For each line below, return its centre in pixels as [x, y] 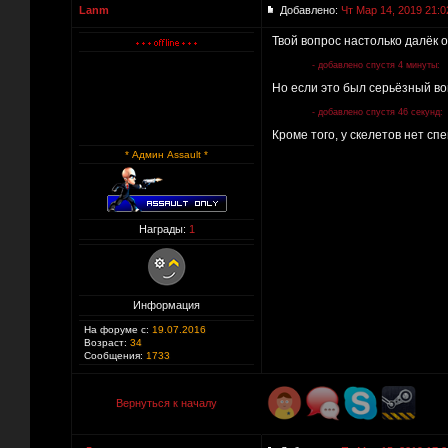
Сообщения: [113, 355]
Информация [166, 305]
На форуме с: [116, 329]
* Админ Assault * [166, 154]
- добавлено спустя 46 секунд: [377, 112]
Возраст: [105, 342]
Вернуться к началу [166, 403]
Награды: [163, 229]
